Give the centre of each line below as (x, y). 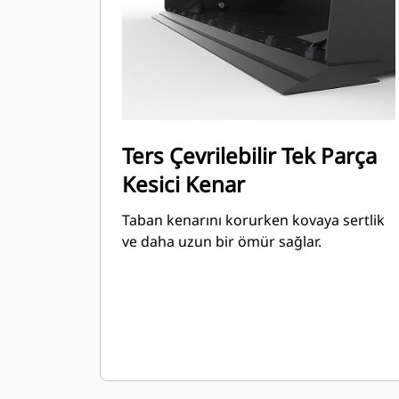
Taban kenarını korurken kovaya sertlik (253, 220)
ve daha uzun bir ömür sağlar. (222, 241)
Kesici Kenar (183, 184)
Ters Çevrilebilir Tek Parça (249, 155)
